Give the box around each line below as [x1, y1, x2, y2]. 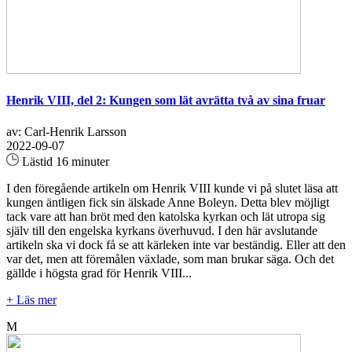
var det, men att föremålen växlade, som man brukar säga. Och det [6, 251, 334, 266]
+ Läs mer [6, 292, 57, 306]
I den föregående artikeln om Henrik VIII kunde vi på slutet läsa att [6, 181, 338, 195]
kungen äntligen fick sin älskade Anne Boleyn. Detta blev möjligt [6, 195, 329, 209]
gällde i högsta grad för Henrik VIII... [6, 266, 192, 280]
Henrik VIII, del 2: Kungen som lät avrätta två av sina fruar [6, 93, 325, 108]
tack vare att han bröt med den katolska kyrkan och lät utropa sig [6, 209, 325, 223]
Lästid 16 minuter [19, 154, 109, 168]
